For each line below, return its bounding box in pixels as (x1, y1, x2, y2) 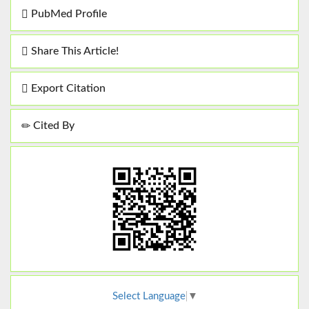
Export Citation (28, 83, 106, 94)
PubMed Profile (28, 8, 107, 20)
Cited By (30, 120, 74, 132)
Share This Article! (28, 46, 119, 57)
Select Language (112, 291, 186, 302)
